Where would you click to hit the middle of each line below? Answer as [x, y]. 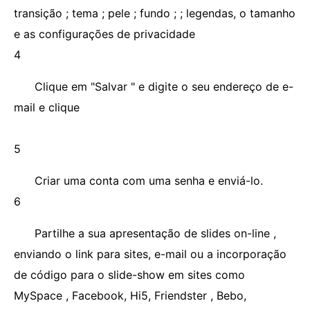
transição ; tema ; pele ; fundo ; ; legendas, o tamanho [155, 13]
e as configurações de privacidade [104, 34]
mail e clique [47, 107]
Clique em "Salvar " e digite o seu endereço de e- [164, 86]
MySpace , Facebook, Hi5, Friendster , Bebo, [130, 295]
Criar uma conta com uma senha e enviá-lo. [149, 181]
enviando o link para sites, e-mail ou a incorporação [150, 254]
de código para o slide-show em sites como [129, 275]
